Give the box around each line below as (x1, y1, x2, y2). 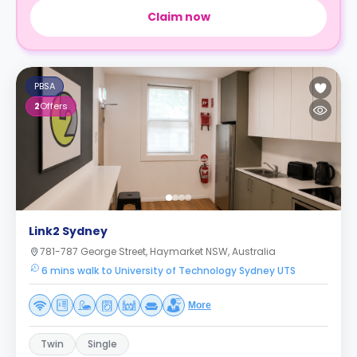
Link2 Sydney (29, 223, 108, 239)
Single (88, 337, 117, 351)
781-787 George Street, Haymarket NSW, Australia (40, 245, 276, 258)
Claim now (147, 9, 210, 25)
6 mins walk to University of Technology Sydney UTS (41, 264, 296, 277)
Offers (40, 100, 68, 112)
